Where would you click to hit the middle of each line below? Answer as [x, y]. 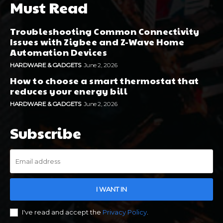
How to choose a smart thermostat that [105, 81]
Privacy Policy [125, 212]
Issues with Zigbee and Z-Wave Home [97, 42]
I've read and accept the [62, 212]
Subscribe [46, 133]
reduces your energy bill [69, 91]
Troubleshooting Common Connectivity [105, 31]
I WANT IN [111, 189]
